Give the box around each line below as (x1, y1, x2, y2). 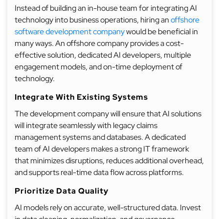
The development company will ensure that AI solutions (15, 109, 201, 119)
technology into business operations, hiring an (15, 15, 171, 25)
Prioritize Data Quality (15, 186, 110, 196)
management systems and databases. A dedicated (15, 132, 186, 142)
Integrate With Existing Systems (15, 92, 148, 102)
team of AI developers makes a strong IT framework (15, 144, 189, 154)
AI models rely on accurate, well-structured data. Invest (15, 202, 201, 213)
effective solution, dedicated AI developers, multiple (15, 50, 191, 60)
